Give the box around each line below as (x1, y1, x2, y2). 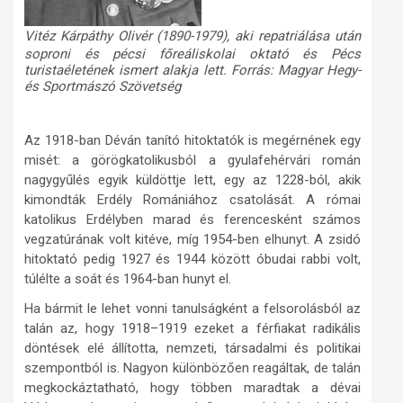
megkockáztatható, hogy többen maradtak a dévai (24, 380, 361, 396)
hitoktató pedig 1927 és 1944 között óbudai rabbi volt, (24, 251, 361, 267)
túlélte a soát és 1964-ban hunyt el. (24, 271, 231, 287)
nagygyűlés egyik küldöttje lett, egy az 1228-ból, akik (24, 172, 361, 188)
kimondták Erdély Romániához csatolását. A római (24, 192, 361, 208)
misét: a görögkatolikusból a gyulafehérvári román (24, 152, 361, 168)
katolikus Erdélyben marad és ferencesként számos (24, 211, 361, 228)
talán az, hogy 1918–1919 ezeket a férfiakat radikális (24, 320, 361, 336)
